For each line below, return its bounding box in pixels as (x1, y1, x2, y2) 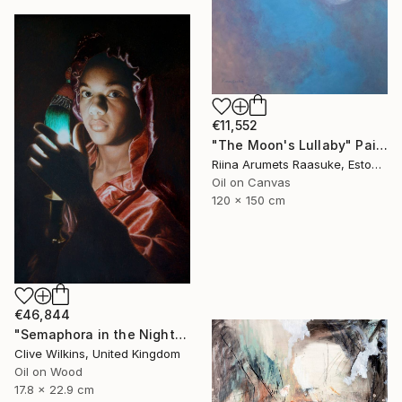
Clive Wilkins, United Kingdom (14, 345, 180, 361)
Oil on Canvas (212, 175, 291, 190)
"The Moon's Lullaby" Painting (375, 137, 388, 153)
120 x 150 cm (212, 193, 285, 208)
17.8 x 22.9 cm (14, 381, 94, 397)
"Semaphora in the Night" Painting (174, 326, 187, 342)
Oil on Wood (14, 363, 83, 379)
